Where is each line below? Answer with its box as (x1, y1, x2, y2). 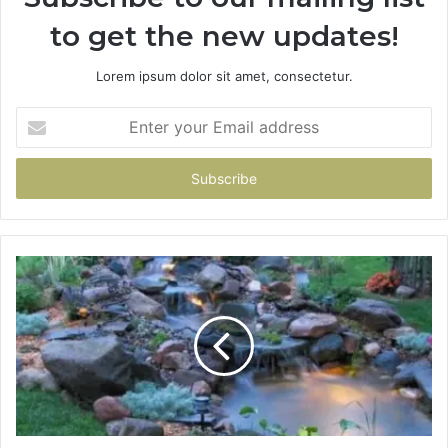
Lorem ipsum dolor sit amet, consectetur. (95, 68, 353, 85)
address (15, 171, 65, 188)
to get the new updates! (49, 19, 399, 54)
